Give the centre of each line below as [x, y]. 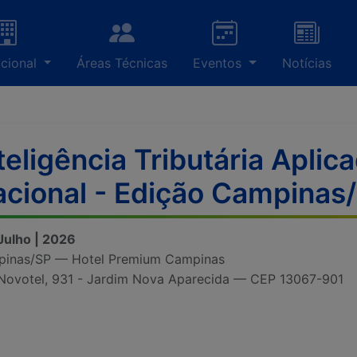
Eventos [220, 63]
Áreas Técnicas [122, 63]
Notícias [307, 63]
